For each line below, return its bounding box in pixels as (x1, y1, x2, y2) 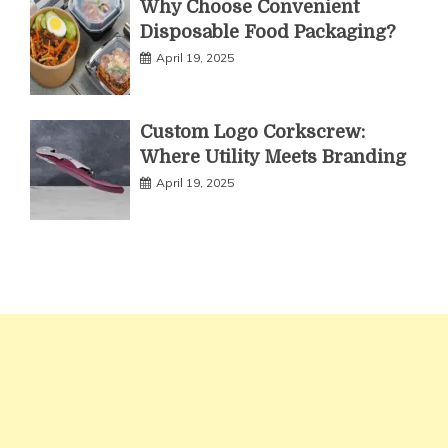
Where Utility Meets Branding (140, 147, 406, 168)
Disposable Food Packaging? (140, 22, 395, 43)
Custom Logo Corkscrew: (140, 122, 365, 143)
